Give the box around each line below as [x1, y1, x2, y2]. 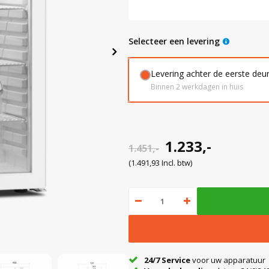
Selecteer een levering [133, 35, 220, 47]
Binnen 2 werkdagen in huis [151, 82, 243, 92]
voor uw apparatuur [190, 255, 265, 265]
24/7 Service [144, 255, 190, 265]
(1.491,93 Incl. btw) [128, 157, 192, 168]
